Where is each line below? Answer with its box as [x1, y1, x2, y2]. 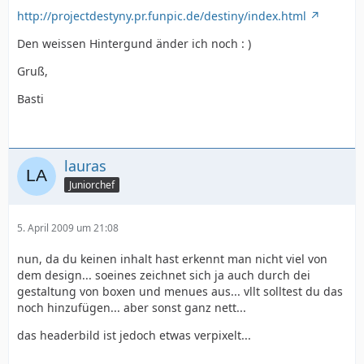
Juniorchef [69, 177, 115, 192]
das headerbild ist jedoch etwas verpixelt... [17, 327, 251, 343]
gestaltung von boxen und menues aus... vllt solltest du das [17, 284, 343, 299]
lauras [64, 156, 106, 175]
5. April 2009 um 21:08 [17, 221, 119, 235]
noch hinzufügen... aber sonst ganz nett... [17, 300, 246, 315]
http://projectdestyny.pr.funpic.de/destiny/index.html [17, 8, 306, 24]
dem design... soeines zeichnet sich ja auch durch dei [17, 267, 310, 283]
